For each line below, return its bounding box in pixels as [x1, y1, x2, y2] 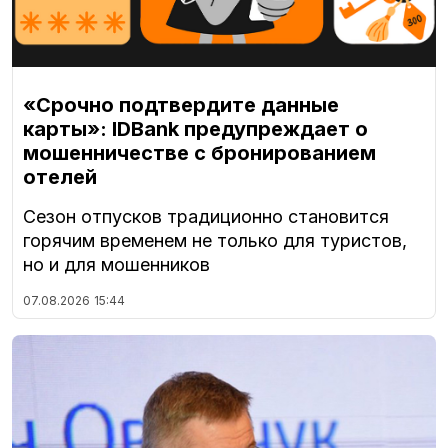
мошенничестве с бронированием [23, 141, 376, 166]
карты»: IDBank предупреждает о [23, 117, 368, 142]
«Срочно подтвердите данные [23, 93, 339, 118]
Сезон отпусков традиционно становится [23, 206, 389, 228]
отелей [23, 165, 97, 190]
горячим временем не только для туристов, [23, 230, 407, 252]
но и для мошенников [23, 254, 210, 276]
